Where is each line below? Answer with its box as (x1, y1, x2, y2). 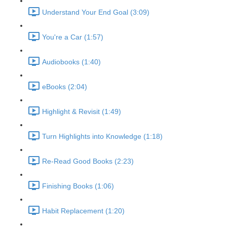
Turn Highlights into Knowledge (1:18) (42, 132, 163, 141)
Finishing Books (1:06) (42, 182, 114, 191)
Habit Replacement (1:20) (42, 207, 125, 215)
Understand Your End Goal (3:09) (42, 8, 149, 17)
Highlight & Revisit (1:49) (42, 107, 121, 116)
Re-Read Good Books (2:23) (42, 157, 134, 166)
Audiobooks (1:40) (42, 58, 101, 66)
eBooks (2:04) (42, 83, 87, 91)
